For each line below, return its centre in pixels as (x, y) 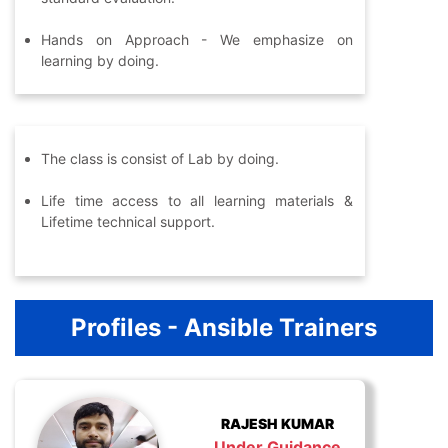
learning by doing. (100, 61)
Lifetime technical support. (128, 222)
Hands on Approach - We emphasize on (197, 40)
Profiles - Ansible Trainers (224, 328)
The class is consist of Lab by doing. (160, 159)
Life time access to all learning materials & (197, 201)
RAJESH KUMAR (277, 423)
